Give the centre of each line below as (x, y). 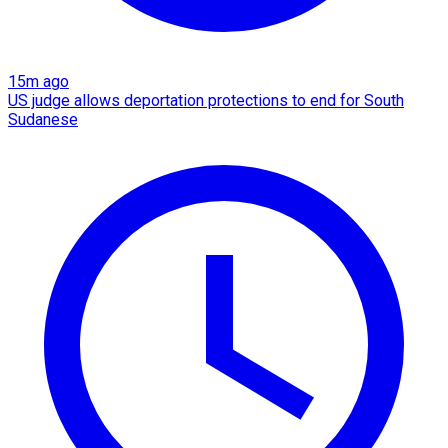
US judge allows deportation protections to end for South (206, 100)
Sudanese (43, 119)
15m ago (38, 81)
